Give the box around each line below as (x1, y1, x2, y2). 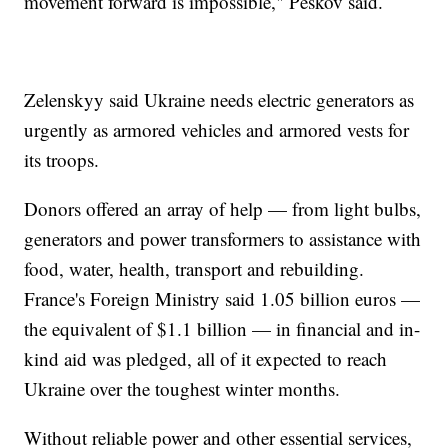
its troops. (24, 146, 100, 172)
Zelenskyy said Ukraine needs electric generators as (24, 86, 415, 112)
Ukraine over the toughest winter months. (24, 375, 341, 401)
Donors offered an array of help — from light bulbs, (24, 195, 422, 221)
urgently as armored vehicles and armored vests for (24, 116, 410, 142)
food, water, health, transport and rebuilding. (24, 255, 365, 281)
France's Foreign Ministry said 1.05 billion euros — (24, 285, 421, 311)
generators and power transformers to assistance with (24, 225, 422, 251)
